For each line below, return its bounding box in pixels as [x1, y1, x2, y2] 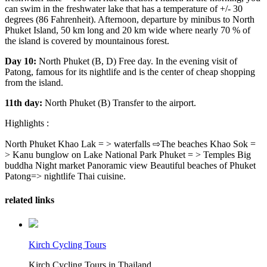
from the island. [5, 77, 63, 88]
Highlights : [5, 118, 49, 129]
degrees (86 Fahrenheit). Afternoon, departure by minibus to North [5, 14, 254, 25]
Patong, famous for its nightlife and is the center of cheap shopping [5, 67, 255, 77]
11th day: [5, 98, 42, 108]
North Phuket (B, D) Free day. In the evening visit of [36, 56, 237, 67]
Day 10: [5, 56, 36, 67]
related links [5, 194, 54, 205]
